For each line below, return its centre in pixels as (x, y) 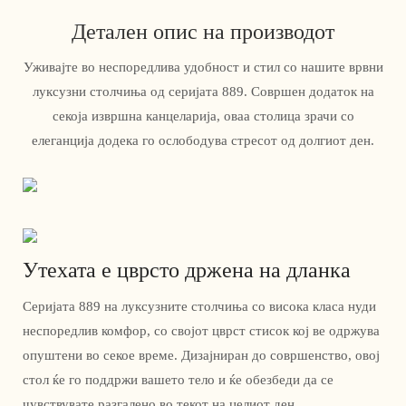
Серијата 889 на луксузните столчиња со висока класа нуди (199, 306)
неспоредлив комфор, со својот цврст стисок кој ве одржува (201, 330)
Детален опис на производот (203, 31)
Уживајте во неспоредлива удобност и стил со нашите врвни (203, 68)
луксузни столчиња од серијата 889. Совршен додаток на (203, 92)
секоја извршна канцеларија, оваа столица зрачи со (203, 116)
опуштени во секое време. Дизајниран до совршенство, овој (201, 355)
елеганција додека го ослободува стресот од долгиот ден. (203, 141)
